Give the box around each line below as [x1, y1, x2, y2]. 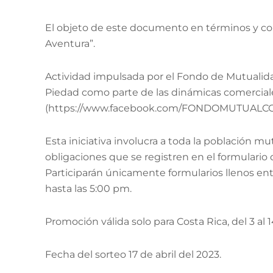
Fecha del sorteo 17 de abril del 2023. [45, 249, 221, 260]
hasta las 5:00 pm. [45, 183, 132, 194]
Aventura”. [45, 38, 95, 49]
